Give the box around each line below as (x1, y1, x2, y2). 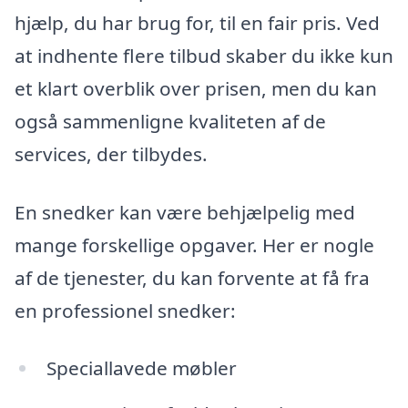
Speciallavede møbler (46, 355, 237, 382)
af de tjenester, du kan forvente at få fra (15, 264, 370, 291)
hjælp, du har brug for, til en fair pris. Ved (15, 9, 380, 36)
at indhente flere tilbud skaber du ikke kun (15, 42, 393, 68)
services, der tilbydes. (15, 140, 208, 167)
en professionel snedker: (15, 297, 236, 323)
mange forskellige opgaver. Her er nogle (15, 231, 374, 258)
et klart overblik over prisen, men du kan (15, 75, 377, 101)
